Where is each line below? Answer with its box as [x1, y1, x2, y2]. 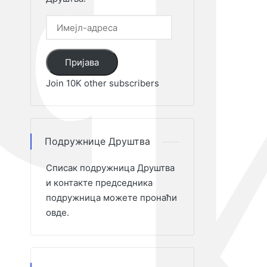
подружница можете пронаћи [46, 192, 177, 203]
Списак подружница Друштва [46, 162, 175, 173]
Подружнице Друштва [45, 135, 150, 147]
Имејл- [45, 16, 76, 27]
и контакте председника [46, 177, 153, 188]
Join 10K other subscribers [46, 77, 159, 89]
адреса [45, 31, 78, 42]
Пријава [65, 57, 99, 68]
